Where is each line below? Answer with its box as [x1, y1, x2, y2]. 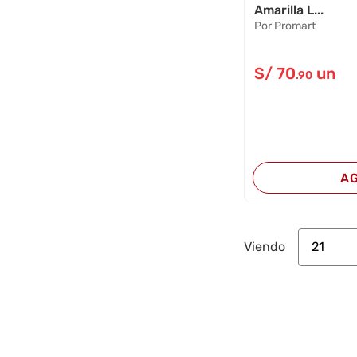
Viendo [244, 239, 286, 255]
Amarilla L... [254, 2, 324, 18]
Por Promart [254, 18, 316, 33]
